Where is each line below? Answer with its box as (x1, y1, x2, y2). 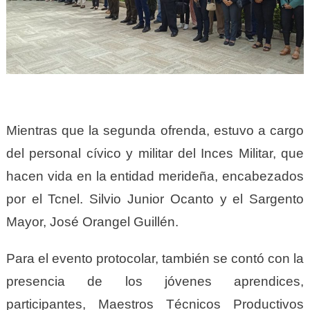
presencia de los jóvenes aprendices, (6, 274, 304, 289)
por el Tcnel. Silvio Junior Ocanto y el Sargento (6, 192, 304, 207)
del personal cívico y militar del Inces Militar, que (6, 146, 304, 161)
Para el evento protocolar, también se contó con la (6, 251, 304, 266)
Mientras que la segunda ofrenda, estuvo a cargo (6, 123, 304, 138)
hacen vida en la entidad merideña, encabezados (6, 169, 304, 184)
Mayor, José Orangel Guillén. (6, 215, 179, 230)
